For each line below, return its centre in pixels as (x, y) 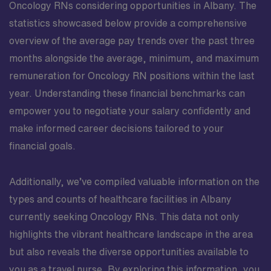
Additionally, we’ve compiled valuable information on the (134, 181)
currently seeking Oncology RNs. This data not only (124, 217)
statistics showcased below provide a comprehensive (128, 23)
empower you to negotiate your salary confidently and (130, 111)
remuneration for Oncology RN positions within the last (132, 76)
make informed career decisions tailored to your (116, 128)
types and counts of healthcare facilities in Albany (120, 199)
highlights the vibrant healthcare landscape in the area (131, 234)
